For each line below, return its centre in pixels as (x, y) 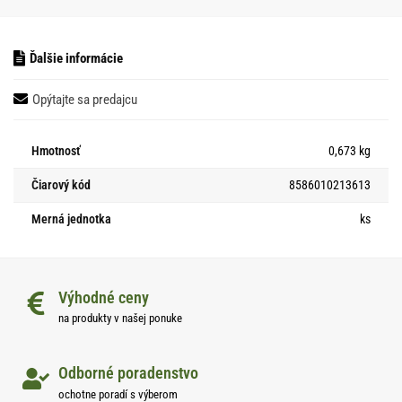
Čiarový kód (61, 184)
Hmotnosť (56, 150)
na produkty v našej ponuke (120, 319)
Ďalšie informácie (76, 59)
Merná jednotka (71, 218)
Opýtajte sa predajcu (85, 99)
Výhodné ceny (104, 297)
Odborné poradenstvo (128, 373)
